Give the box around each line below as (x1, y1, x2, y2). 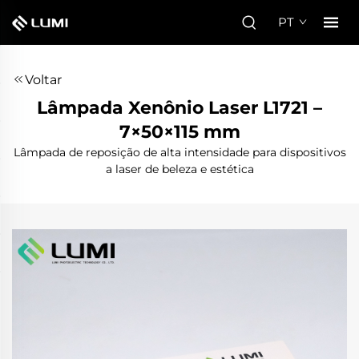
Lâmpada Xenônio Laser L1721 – (37, 97, 322, 119)
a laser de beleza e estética (105, 162, 254, 176)
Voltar (25, 72, 62, 87)
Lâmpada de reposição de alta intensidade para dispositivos (13, 145, 346, 159)
